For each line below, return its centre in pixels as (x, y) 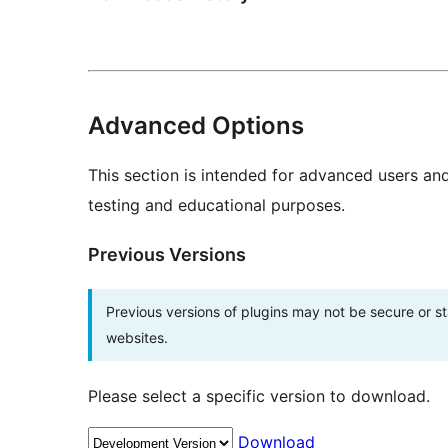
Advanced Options (196, 125)
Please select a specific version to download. (259, 395)
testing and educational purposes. (216, 204)
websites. (137, 337)
